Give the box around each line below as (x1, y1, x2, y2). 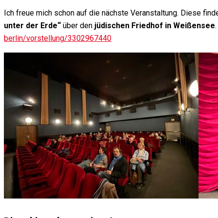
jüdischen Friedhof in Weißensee (94, 21, 215, 31)
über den (63, 21, 94, 31)
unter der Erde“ (4, 21, 63, 31)
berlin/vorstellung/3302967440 (4, 34, 111, 43)
